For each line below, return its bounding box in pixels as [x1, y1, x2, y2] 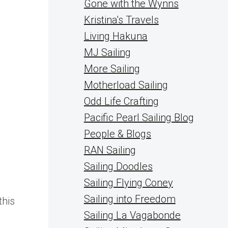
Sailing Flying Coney [83, 177, 173, 189]
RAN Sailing [83, 144, 136, 156]
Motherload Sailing [83, 79, 168, 91]
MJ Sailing [83, 46, 131, 59]
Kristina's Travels [83, 14, 159, 26]
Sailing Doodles [83, 160, 153, 173]
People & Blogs [83, 128, 151, 140]
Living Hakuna [83, 30, 148, 42]
